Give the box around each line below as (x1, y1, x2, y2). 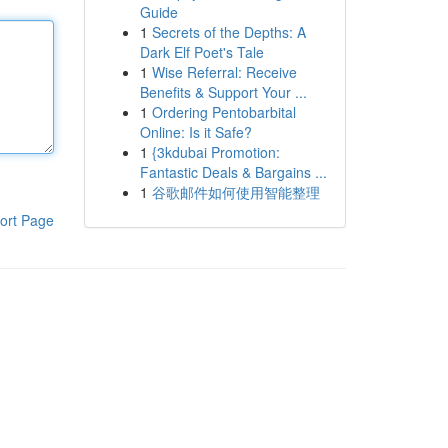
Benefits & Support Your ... (139, 82, 307, 102)
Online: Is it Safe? (139, 122, 252, 142)
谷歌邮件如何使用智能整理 (151, 182, 320, 202)
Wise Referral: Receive (151, 62, 297, 82)
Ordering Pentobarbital (151, 102, 296, 122)
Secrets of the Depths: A (151, 22, 306, 42)
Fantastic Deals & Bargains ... (139, 162, 327, 182)
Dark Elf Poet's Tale (139, 42, 264, 62)
